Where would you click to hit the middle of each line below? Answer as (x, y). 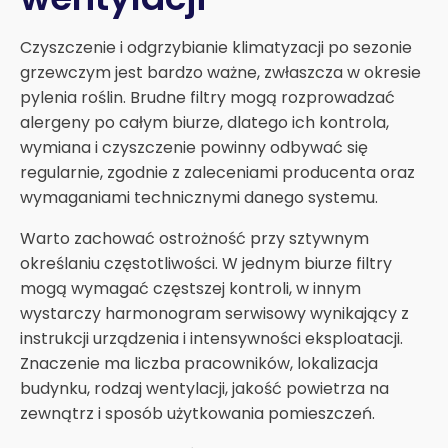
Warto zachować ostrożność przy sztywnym (194, 238)
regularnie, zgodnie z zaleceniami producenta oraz (217, 172)
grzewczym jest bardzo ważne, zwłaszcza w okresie (220, 72)
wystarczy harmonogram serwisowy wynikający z (214, 313)
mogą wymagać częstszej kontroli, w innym (190, 288)
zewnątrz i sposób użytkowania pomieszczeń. (197, 413)
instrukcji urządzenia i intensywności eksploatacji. (211, 338)
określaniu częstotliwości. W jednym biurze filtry (206, 263)
